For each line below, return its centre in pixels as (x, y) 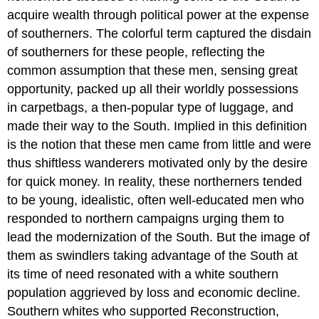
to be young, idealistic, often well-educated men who (156, 200)
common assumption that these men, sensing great (153, 70)
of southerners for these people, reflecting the (136, 52)
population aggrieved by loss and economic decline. (154, 292)
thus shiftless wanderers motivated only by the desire (158, 163)
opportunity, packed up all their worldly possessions (153, 89)
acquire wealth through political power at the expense (158, 15)
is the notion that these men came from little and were (159, 144)
